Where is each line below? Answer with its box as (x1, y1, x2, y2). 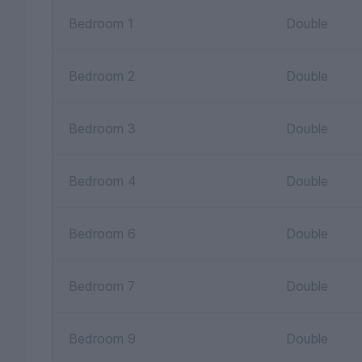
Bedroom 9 (69, 330, 136, 347)
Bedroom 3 (69, 120, 136, 137)
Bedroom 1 (69, 15, 133, 32)
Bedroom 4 (69, 173, 137, 189)
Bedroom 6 (69, 225, 136, 242)
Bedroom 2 (69, 68, 135, 84)
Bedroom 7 (69, 278, 135, 294)
